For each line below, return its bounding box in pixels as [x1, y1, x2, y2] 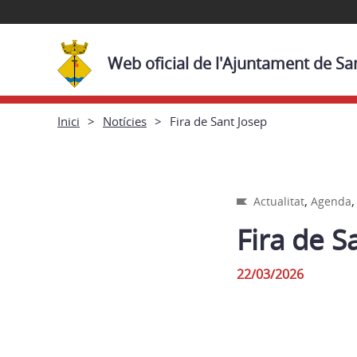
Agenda [311, 194, 351, 209]
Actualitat [253, 194, 304, 209]
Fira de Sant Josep [170, 112, 267, 129]
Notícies [103, 112, 147, 129]
